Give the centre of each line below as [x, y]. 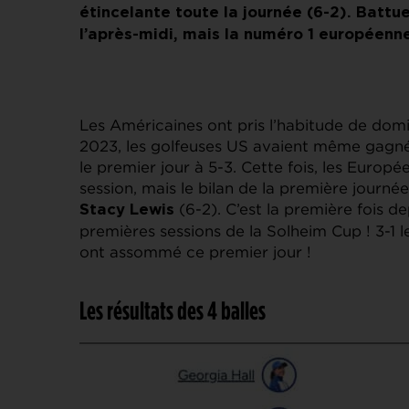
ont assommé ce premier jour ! [195, 252]
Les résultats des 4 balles [173, 309]
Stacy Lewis [127, 210]
